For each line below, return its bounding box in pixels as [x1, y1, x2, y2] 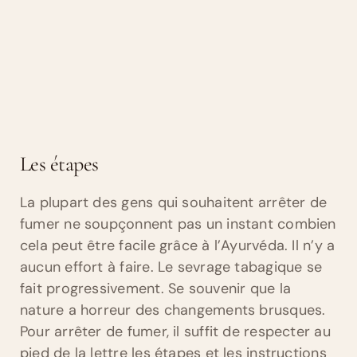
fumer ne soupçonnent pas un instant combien [20, 214, 336, 234]
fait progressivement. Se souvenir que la [20, 279, 292, 299]
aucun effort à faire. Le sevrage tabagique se [20, 257, 323, 277]
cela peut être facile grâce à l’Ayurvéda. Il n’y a [20, 236, 335, 256]
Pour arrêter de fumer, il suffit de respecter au [20, 322, 331, 342]
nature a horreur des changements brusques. [20, 300, 326, 320]
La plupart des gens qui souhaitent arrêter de [20, 193, 328, 213]
